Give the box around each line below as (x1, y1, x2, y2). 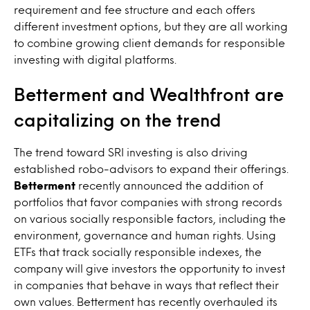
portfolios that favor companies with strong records (14, 197, 282, 206)
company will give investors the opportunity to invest (14, 264, 285, 273)
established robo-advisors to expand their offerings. (14, 164, 289, 173)
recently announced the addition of (75, 181, 263, 190)
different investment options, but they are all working (14, 21, 288, 30)
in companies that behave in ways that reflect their (14, 280, 279, 289)
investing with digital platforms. (14, 55, 176, 64)
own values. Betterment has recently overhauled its (14, 297, 277, 306)
